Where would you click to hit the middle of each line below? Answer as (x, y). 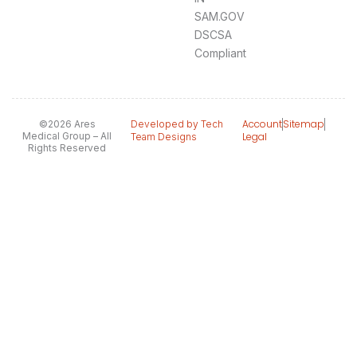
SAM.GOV (220, 17)
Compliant (222, 53)
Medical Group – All (67, 136)
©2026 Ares (67, 124)
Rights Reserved (67, 148)
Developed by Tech (177, 124)
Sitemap (303, 124)
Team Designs (164, 137)
